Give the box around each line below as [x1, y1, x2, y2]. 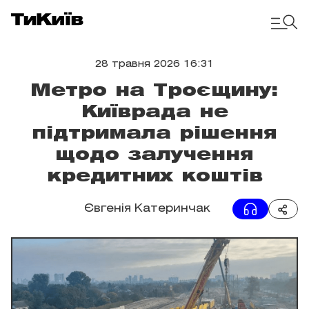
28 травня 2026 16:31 [95, 60, 214, 69]
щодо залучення [55, 148, 254, 163]
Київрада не [81, 105, 228, 120]
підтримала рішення [32, 126, 277, 141]
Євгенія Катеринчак [84, 203, 210, 214]
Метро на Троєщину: [30, 83, 279, 99]
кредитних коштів [46, 169, 263, 184]
